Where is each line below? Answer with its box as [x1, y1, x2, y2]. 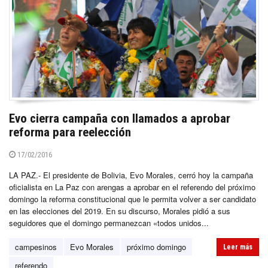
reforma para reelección [9, 124, 131, 139]
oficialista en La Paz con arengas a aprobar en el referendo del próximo [9, 181, 255, 193]
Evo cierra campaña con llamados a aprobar [9, 111, 230, 126]
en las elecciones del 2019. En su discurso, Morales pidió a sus [9, 205, 230, 217]
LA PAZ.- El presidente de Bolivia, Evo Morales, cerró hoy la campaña [9, 169, 253, 181]
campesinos [15, 240, 57, 252]
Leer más [223, 242, 252, 251]
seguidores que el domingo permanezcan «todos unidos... [9, 217, 209, 229]
